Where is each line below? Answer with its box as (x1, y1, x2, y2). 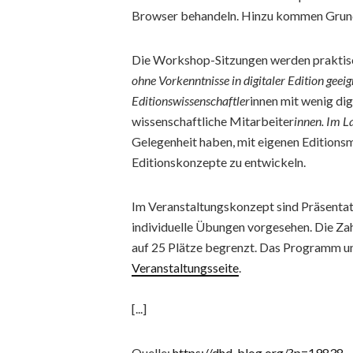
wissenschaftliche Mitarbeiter (132, 113, 294, 128)
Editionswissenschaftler (132, 93, 250, 108)
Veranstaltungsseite (132, 260, 239, 275)
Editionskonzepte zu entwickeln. (132, 154, 306, 169)
